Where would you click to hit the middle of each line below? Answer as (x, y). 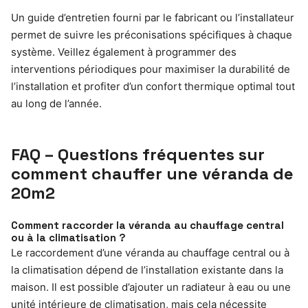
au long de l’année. (56, 104)
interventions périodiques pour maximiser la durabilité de (151, 69)
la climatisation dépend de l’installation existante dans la (147, 270)
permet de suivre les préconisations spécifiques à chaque (152, 35)
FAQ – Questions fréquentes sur (138, 155)
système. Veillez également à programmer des (124, 52)
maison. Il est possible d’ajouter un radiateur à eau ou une (151, 287)
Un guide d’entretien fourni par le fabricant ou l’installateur (153, 18)
